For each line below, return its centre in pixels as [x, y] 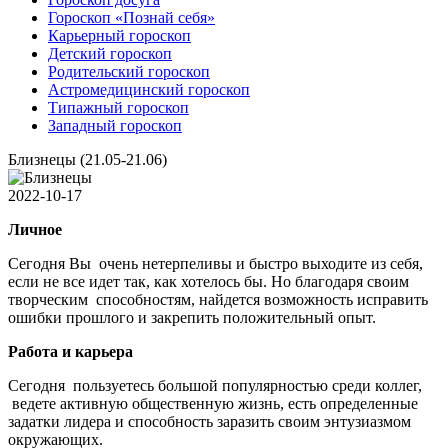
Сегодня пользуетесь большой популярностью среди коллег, [215, 386]
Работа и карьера [70, 352]
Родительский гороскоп [129, 72]
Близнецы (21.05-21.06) [87, 160]
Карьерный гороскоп [119, 36]
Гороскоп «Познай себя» [131, 18]
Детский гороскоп [110, 54]
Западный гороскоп [115, 126]
